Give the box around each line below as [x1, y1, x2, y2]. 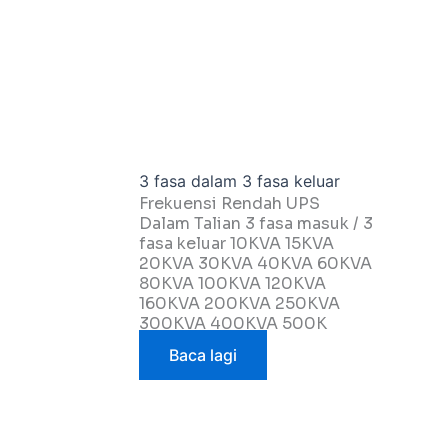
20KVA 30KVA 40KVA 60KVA [139, 253, 373, 275]
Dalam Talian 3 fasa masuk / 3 [139, 213, 374, 235]
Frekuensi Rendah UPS [139, 193, 321, 215]
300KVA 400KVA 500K [139, 313, 328, 335]
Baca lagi [169, 345, 238, 366]
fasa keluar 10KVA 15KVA [139, 233, 335, 255]
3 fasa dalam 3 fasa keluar [139, 171, 341, 192]
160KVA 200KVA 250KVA [139, 293, 341, 315]
